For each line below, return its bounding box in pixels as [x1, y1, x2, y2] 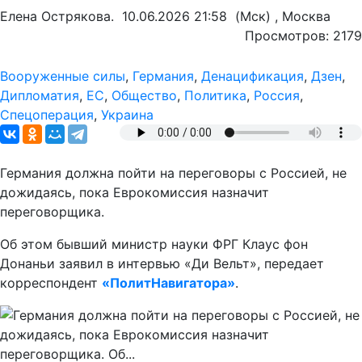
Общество [112, 87, 177, 103]
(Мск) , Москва [227, 8, 330, 24]
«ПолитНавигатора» [102, 275, 235, 291]
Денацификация [201, 68, 304, 84]
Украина [101, 107, 154, 123]
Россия [254, 87, 300, 103]
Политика [184, 87, 246, 103]
